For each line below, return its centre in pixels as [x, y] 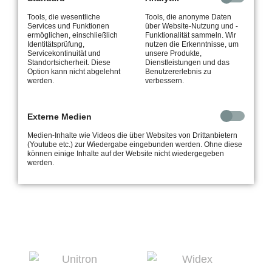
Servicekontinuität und [64, 54]
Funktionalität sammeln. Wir [191, 36]
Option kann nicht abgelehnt [74, 72]
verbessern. [165, 81]
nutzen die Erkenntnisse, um [192, 45]
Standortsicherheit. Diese [69, 63]
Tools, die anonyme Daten [188, 17]
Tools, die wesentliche [64, 17]
